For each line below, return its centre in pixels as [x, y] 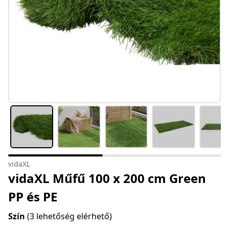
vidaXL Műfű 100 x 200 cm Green [107, 178]
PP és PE [33, 197]
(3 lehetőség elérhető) [70, 216]
